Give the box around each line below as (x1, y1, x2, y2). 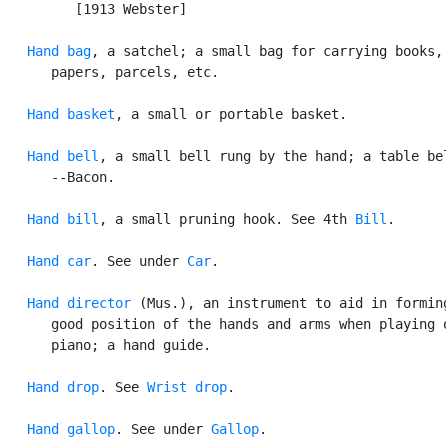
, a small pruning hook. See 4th (99, 210, 355, 227)
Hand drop (27, 378, 99, 395)
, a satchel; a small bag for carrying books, (91, 42, 443, 59)
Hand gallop (27, 420, 115, 437)
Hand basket (27, 105, 115, 122)
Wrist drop (147, 378, 227, 395)
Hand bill (27, 210, 99, 227)
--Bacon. (3, 168, 115, 185)
